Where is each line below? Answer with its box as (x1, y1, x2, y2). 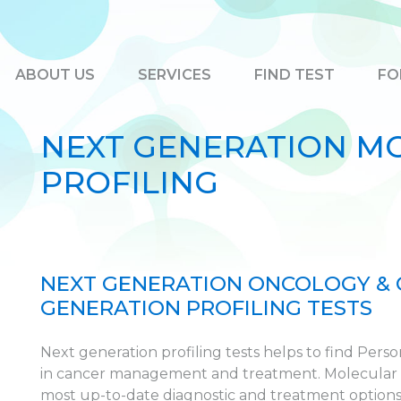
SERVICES (138, 66, 211, 83)
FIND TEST (254, 66, 335, 83)
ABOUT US (15, 66, 95, 83)
